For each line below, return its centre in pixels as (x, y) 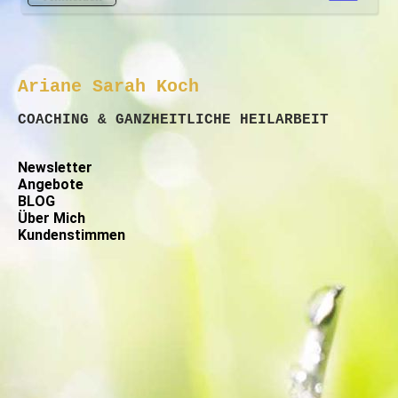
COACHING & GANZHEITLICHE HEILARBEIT (173, 120)
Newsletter (55, 168)
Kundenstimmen (72, 235)
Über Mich (52, 219)
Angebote (51, 185)
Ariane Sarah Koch (108, 87)
